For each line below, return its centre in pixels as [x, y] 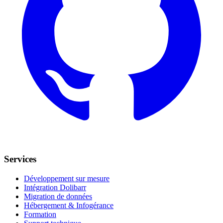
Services [20, 159]
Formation [40, 214]
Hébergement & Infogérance [69, 205]
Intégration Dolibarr [55, 187]
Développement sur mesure [67, 178]
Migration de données [58, 196]
